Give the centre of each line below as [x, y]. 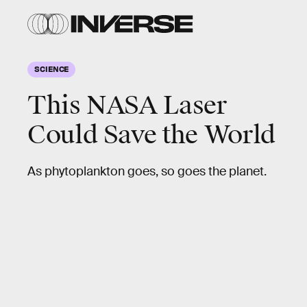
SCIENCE [52, 69]
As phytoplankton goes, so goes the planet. [147, 171]
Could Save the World [151, 135]
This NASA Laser [127, 106]
